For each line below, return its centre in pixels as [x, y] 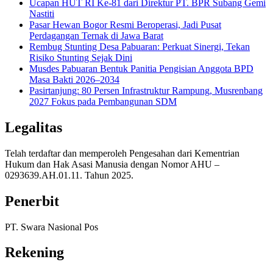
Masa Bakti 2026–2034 [74, 79]
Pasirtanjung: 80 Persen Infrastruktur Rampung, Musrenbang [146, 90]
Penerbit [32, 201]
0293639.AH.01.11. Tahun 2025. [69, 175]
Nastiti [42, 13]
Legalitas [34, 127]
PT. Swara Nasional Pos [51, 227]
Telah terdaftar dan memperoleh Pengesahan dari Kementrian [122, 153]
